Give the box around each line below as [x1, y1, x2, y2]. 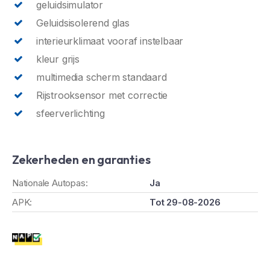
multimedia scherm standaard [36, 71, 167, 83]
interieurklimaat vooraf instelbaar [36, 34, 184, 47]
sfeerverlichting [36, 107, 105, 119]
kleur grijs [36, 52, 80, 65]
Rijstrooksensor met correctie [36, 89, 168, 101]
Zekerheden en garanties [12, 151, 151, 167]
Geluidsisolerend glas [36, 16, 130, 29]
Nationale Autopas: [12, 177, 88, 189]
